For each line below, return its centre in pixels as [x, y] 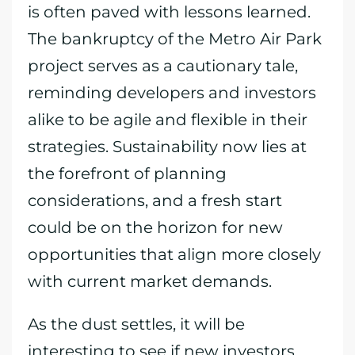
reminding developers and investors [172, 93]
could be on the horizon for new [155, 227]
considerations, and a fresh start [155, 200]
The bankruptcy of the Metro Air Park [175, 39]
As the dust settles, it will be [136, 324]
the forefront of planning [127, 174]
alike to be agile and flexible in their [168, 120]
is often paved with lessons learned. [169, 12]
